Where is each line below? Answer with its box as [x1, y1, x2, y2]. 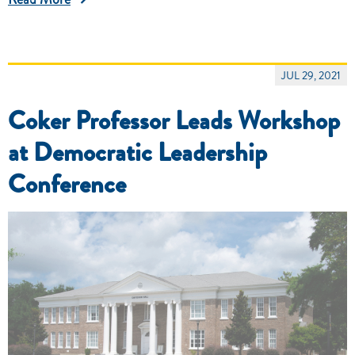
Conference [8, 165, 126, 202]
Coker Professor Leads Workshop [8, 101, 340, 139]
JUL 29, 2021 [281, 67, 341, 83]
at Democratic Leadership [8, 133, 267, 170]
